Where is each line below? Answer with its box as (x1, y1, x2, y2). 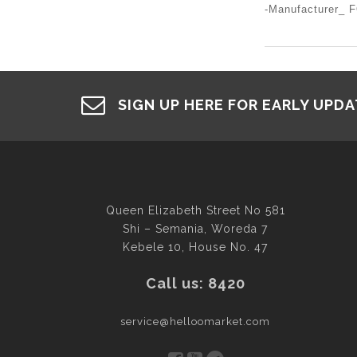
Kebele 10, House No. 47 (123, 240, 269, 253)
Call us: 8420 (145, 274, 245, 292)
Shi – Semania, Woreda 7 (123, 222, 269, 235)
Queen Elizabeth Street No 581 (105, 203, 285, 217)
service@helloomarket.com (120, 315, 271, 328)
